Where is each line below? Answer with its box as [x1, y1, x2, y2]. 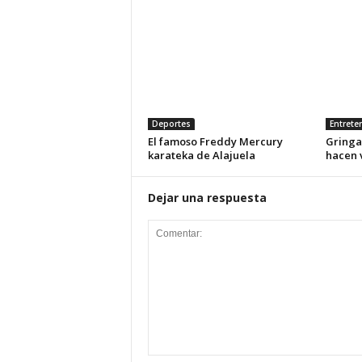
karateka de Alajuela [147, 148, 255, 162]
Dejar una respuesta [147, 190, 267, 205]
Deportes [151, 118, 191, 129]
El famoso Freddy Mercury [147, 134, 283, 149]
